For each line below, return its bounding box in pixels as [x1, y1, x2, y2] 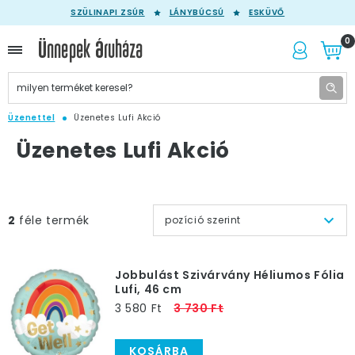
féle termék [15, 212, 90, 228]
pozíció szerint [165, 213, 241, 227]
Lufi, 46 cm [115, 281, 182, 297]
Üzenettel [8, 112, 55, 124]
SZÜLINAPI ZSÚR [70, 6, 145, 18]
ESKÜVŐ [248, 6, 285, 18]
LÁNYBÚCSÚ [169, 6, 224, 18]
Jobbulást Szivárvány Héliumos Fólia [115, 267, 345, 283]
